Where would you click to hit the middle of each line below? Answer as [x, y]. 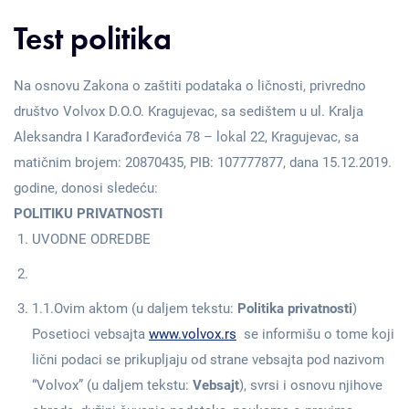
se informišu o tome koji [315, 334]
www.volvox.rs [193, 334]
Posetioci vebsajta [90, 334]
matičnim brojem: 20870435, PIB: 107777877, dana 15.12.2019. [203, 163]
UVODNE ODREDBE [91, 239]
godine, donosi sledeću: [86, 188]
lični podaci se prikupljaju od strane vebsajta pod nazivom [208, 360]
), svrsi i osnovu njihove [311, 385]
